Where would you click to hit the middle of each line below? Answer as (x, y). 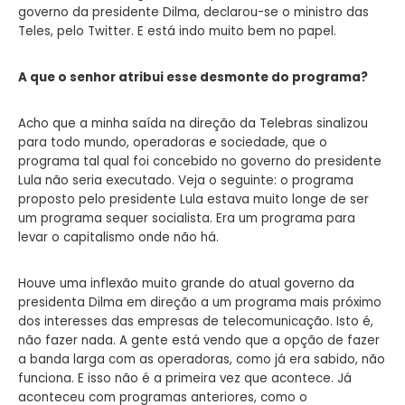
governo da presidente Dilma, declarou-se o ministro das (193, 12)
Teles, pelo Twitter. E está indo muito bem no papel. (177, 31)
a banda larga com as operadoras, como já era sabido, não (202, 359)
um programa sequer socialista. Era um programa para (187, 218)
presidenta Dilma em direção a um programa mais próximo (200, 302)
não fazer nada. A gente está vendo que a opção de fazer (199, 340)
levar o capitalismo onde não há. (118, 237)
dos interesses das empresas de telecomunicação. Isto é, (196, 321)
